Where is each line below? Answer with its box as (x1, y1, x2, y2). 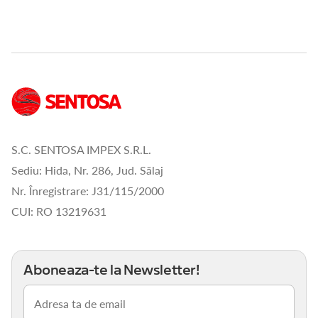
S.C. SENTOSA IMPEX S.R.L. (11, 141, 151, 158)
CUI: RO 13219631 (11, 203, 106, 220)
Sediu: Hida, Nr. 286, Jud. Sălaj (11, 162, 163, 179)
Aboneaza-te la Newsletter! (23, 263, 200, 278)
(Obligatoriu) (25, 298, 79, 313)
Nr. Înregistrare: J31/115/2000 (11, 182, 164, 199)
